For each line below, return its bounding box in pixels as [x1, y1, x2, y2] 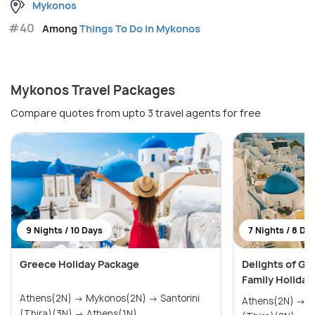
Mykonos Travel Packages [11, 81, 175, 99]
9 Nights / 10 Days [26, 224, 103, 236]
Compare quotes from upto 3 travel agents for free [11, 105, 261, 120]
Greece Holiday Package [20, 257, 139, 271]
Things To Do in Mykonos [79, 21, 200, 35]
